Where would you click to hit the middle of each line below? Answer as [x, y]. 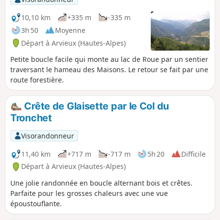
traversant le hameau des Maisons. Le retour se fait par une [109, 70]
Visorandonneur [47, 136]
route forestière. [37, 80]
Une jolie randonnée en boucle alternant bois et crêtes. [101, 183]
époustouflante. [36, 204]
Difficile [193, 154]
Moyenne [70, 30]
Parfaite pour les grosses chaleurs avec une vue [89, 193]
